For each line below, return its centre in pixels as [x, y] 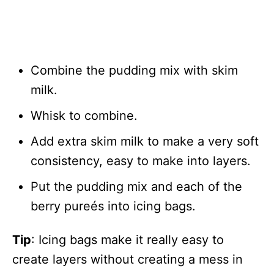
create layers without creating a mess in [128, 259]
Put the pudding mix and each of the [136, 186]
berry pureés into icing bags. [113, 206]
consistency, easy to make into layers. [141, 161]
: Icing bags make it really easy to [128, 239]
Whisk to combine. [84, 115]
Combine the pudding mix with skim [134, 70]
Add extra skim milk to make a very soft [145, 141]
